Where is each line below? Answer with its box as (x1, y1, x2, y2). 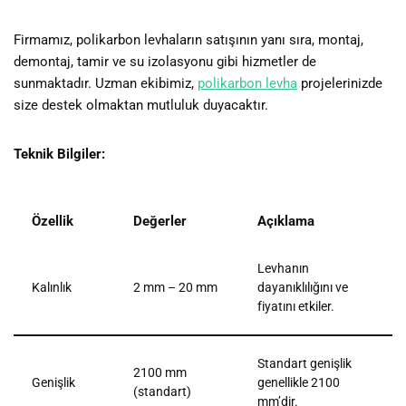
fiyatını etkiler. (257, 298, 334, 314)
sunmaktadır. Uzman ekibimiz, (14, 74, 198, 92)
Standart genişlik (257, 355, 352, 371)
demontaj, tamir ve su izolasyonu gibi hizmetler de (14, 53, 316, 70)
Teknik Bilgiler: (14, 145, 105, 162)
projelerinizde (297, 74, 382, 92)
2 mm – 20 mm (133, 279, 217, 295)
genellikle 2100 (257, 374, 340, 390)
